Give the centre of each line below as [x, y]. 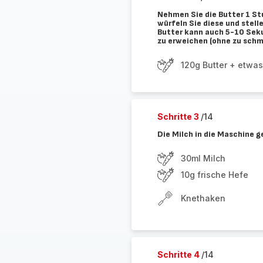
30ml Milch [203, 158]
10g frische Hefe [214, 175]
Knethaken [203, 198]
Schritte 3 [179, 117]
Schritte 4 [179, 254]
